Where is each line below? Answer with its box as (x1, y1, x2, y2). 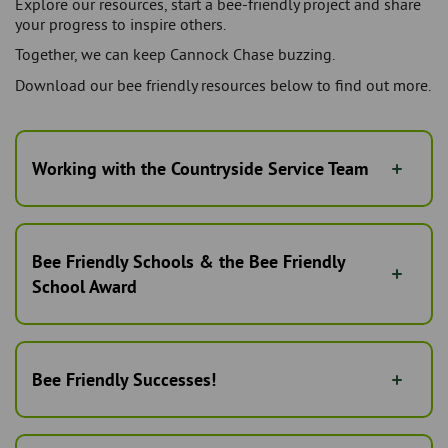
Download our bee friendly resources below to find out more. (15, 75, 431, 96)
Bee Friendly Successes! (32, 368, 216, 392)
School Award (32, 275, 137, 299)
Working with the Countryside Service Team (32, 157, 368, 181)
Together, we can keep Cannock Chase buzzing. (15, 44, 335, 65)
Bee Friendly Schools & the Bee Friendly (32, 250, 346, 274)
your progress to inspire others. (15, 14, 226, 35)
